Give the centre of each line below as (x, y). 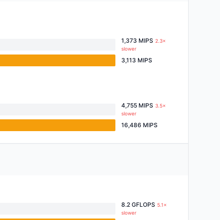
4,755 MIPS (137, 105)
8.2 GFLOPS (138, 205)
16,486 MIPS (139, 125)
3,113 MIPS (137, 60)
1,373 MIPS (137, 41)
